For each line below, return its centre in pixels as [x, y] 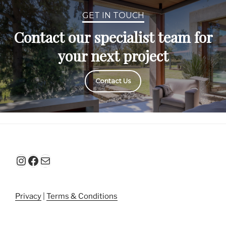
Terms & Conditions [82, 196]
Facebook [54, 160]
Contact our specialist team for [113, 37]
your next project [113, 56]
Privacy [28, 196]
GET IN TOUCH [113, 15]
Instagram [43, 160]
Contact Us [113, 81]
